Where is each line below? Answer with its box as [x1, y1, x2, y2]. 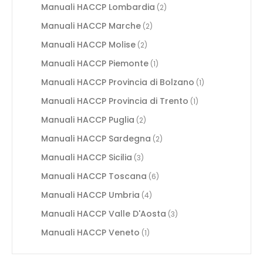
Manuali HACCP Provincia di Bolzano [41, 76, 194, 88]
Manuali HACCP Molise [41, 38, 136, 50]
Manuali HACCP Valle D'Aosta [41, 207, 166, 220]
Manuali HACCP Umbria [41, 188, 140, 201]
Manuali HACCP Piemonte [41, 57, 149, 69]
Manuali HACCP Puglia [41, 113, 134, 126]
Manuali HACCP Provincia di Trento [41, 95, 188, 107]
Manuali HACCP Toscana [41, 170, 147, 182]
